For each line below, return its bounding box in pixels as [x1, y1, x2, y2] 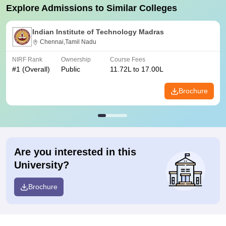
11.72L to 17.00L [110, 65, 163, 73]
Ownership [61, 56, 91, 63]
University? [14, 159, 69, 171]
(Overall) [20, 65, 50, 73]
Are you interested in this [14, 146, 136, 157]
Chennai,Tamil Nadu [40, 38, 96, 45]
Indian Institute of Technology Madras [32, 28, 164, 36]
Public [61, 65, 80, 73]
